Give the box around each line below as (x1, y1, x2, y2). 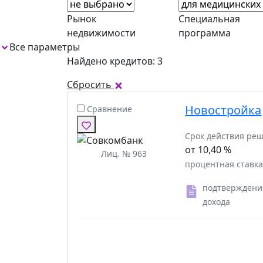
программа (178, 26, 231, 39)
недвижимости (67, 26, 136, 39)
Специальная (178, 12, 240, 25)
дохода (203, 195, 231, 207)
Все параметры (9, 40, 80, 53)
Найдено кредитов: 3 (67, 54, 163, 68)
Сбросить (67, 77, 114, 91)
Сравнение (87, 103, 132, 114)
